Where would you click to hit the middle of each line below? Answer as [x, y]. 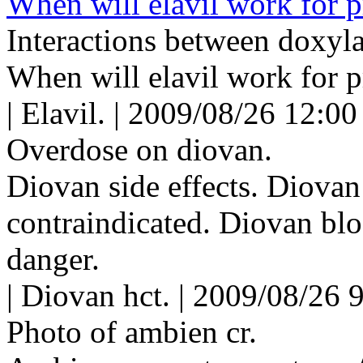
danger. [53, 258]
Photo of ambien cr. [132, 331]
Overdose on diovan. [139, 149]
